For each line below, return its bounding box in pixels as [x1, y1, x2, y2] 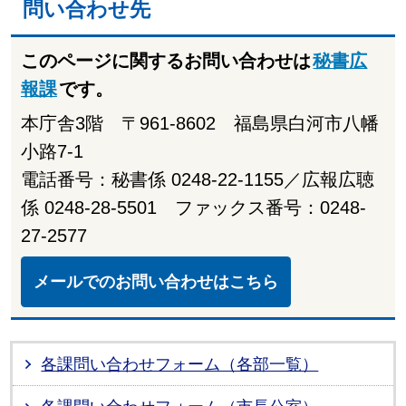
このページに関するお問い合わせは [20, 50, 311, 71]
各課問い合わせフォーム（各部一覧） [41, 354, 319, 373]
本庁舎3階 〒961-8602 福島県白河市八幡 [20, 112, 379, 133]
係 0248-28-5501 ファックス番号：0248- [20, 197, 366, 217]
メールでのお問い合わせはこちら [33, 272, 278, 291]
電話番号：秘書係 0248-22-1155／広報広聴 [20, 169, 374, 189]
